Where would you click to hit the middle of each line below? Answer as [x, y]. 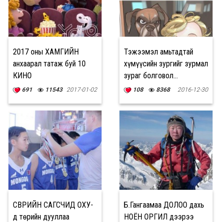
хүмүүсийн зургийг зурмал [166, 64]
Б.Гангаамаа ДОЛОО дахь [164, 205]
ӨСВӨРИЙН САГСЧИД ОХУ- [53, 205]
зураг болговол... [151, 76]
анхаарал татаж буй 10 [49, 64]
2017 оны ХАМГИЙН [46, 52]
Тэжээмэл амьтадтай [159, 52]
